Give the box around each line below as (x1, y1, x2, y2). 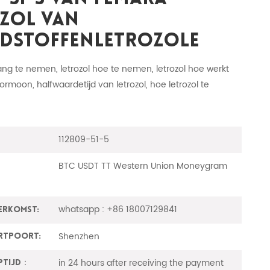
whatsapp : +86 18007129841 (58, 202, 178, 217)
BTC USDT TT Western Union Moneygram (58, 159, 228, 174)
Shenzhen (58, 229, 100, 243)
